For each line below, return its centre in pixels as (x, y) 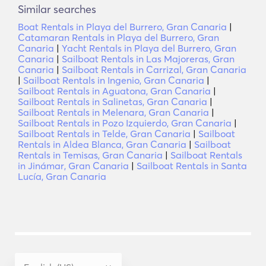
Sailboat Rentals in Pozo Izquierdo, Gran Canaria (125, 123)
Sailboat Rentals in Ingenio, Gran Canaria (114, 80)
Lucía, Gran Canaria (62, 176)
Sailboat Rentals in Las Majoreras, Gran (148, 59)
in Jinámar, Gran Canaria (73, 166)
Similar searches (57, 9)
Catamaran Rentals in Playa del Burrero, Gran (118, 37)
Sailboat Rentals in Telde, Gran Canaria (104, 134)
